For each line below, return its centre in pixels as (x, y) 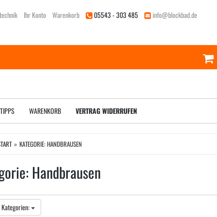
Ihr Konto (35, 15)
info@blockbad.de (175, 15)
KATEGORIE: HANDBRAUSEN (50, 144)
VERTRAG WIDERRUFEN (106, 111)
